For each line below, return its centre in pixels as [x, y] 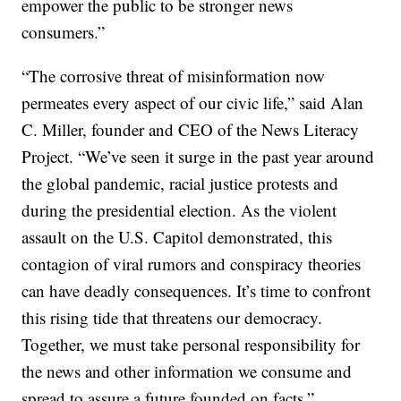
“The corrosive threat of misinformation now [174, 76]
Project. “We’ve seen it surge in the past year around [198, 157]
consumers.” [64, 32]
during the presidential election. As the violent [179, 210]
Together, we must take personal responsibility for [191, 345]
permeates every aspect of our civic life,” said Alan [193, 103]
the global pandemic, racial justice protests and [180, 183]
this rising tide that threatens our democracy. [172, 318]
